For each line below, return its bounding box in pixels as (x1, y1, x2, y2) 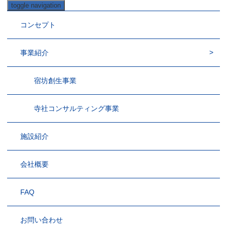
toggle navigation (11, 2, 61, 9)
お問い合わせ (20, 216, 63, 224)
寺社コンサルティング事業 (33, 104, 119, 112)
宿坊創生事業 (33, 77, 77, 85)
